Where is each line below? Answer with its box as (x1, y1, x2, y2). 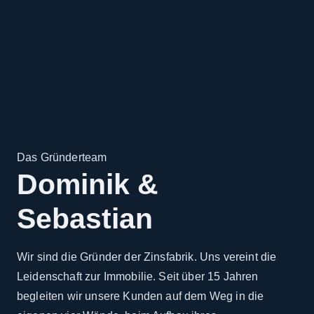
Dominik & (17, 168, 158, 200)
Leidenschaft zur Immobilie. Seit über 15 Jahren (17, 270, 259, 282)
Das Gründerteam (17, 151, 107, 163)
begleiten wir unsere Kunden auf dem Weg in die (17, 289, 264, 302)
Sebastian (17, 202, 153, 235)
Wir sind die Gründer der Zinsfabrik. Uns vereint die (17, 250, 277, 263)
